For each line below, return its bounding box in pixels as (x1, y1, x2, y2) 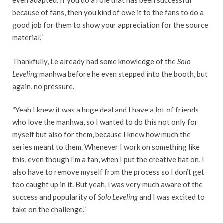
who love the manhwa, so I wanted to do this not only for (12, 117, 198, 127)
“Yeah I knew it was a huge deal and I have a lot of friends (12, 105, 199, 114)
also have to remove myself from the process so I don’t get (12, 167, 204, 177)
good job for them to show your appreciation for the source (12, 20, 208, 30)
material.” (12, 33, 43, 42)
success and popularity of (12, 192, 98, 202)
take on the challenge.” (12, 205, 86, 214)
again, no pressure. (12, 81, 74, 91)
